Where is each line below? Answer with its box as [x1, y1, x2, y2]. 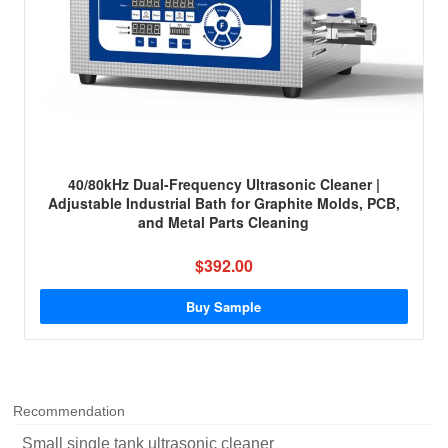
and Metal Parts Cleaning [138, 212, 310, 233]
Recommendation [13, 403, 126, 420]
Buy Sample [186, 297, 262, 317]
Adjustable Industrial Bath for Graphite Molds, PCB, [47, 193, 400, 214]
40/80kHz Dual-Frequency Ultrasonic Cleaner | [67, 174, 380, 195]
